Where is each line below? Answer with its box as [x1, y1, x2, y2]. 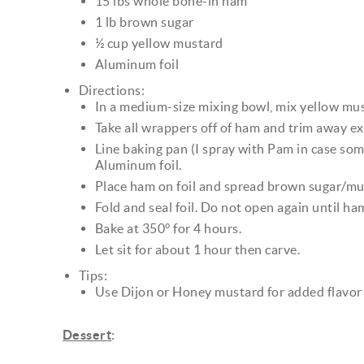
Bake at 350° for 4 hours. [95, 220, 241, 236]
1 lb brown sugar [95, 14, 194, 29]
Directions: [79, 82, 145, 97]
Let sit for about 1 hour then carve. [95, 241, 301, 257]
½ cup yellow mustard [95, 35, 223, 50]
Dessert [63, 327, 112, 342]
